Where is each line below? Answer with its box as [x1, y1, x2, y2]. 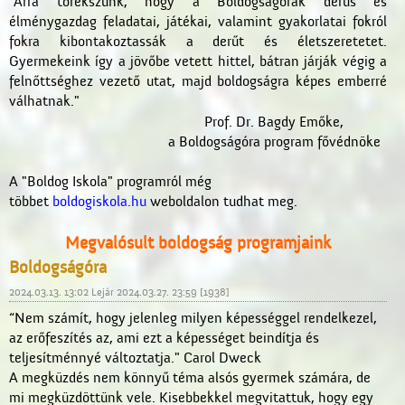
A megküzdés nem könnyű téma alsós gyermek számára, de [9, 370, 371, 386]
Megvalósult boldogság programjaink [65, 233, 331, 253]
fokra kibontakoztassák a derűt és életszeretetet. [9, 33, 387, 50]
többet [9, 193, 52, 210]
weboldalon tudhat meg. [146, 193, 297, 210]
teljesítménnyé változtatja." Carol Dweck [9, 350, 261, 366]
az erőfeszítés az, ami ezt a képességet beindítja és [9, 330, 319, 346]
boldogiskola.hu [52, 193, 146, 210]
